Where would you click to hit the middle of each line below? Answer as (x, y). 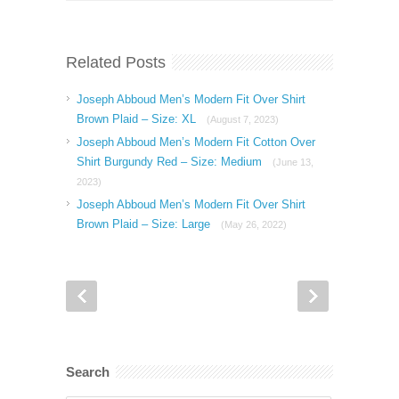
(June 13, (293, 163)
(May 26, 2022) (254, 225)
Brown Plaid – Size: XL (138, 119)
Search (88, 372)
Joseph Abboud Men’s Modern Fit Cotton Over (196, 142)
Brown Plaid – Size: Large (145, 224)
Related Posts (116, 63)
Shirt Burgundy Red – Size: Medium (171, 162)
